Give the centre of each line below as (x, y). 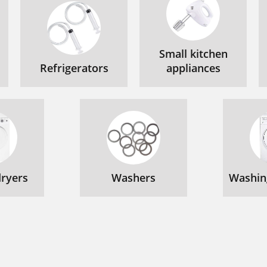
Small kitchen (193, 54)
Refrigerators (74, 68)
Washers (133, 178)
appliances (193, 68)
